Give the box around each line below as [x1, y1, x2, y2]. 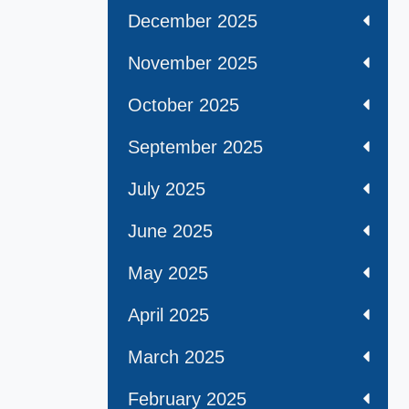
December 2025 [128, 11, 257, 32]
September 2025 [128, 137, 263, 158]
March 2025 [128, 347, 225, 368]
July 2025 [128, 179, 205, 200]
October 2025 [128, 95, 239, 116]
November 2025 [128, 53, 257, 74]
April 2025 [128, 305, 209, 326]
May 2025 [128, 263, 208, 284]
